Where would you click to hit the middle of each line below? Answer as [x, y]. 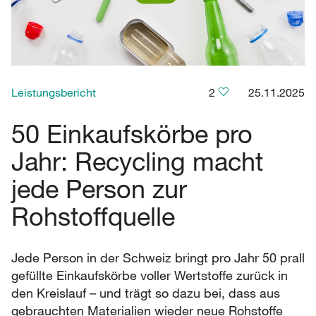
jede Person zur [99, 188]
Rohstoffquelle [93, 215]
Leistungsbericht [54, 92]
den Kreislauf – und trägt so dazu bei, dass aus [146, 292]
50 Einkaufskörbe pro [132, 133]
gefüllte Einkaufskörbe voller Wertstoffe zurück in [150, 275]
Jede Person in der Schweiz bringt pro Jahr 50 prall [158, 257]
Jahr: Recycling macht [137, 160]
